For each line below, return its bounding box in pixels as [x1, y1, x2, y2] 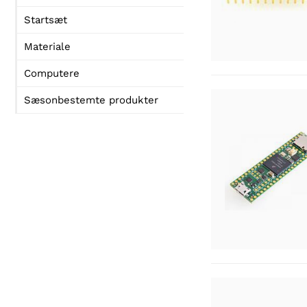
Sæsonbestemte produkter [24, 94, 158, 106]
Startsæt [24, 14, 67, 26]
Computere [24, 67, 79, 79]
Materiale [24, 40, 71, 53]
